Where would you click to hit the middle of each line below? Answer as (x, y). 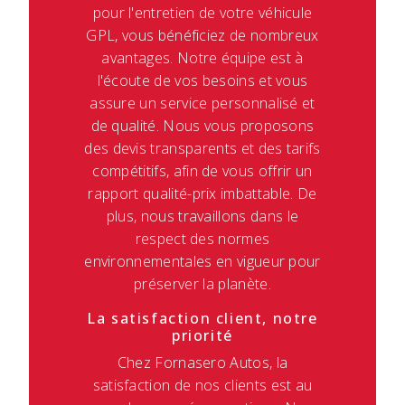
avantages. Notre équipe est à (202, 57)
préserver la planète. (202, 283)
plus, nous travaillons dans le (202, 216)
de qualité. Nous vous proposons (202, 125)
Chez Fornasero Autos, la (202, 362)
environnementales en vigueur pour (202, 261)
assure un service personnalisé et (202, 103)
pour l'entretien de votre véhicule (202, 12)
